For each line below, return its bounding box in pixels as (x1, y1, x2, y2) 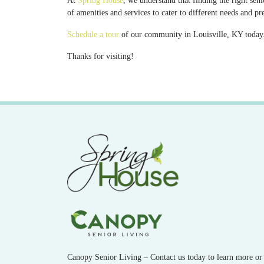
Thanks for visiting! (67, 52, 134, 61)
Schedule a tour (67, 30, 119, 39)
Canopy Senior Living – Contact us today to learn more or (67, 253, 262, 262)
